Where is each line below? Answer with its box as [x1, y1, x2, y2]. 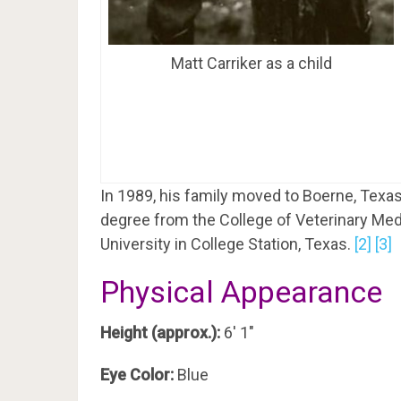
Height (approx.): [100, 322, 220, 342]
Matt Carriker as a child [170, 53, 332, 73]
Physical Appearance [100, 273, 382, 310]
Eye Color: [100, 364, 174, 384]
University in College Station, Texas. [100, 234, 354, 253]
